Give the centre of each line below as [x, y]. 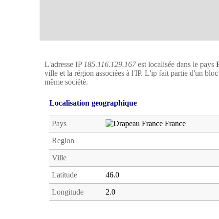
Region [63, 141]
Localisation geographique [93, 103]
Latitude [65, 175]
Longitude [68, 192]
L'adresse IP [64, 64]
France [174, 123]
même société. [66, 82]
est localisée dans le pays [176, 64]
